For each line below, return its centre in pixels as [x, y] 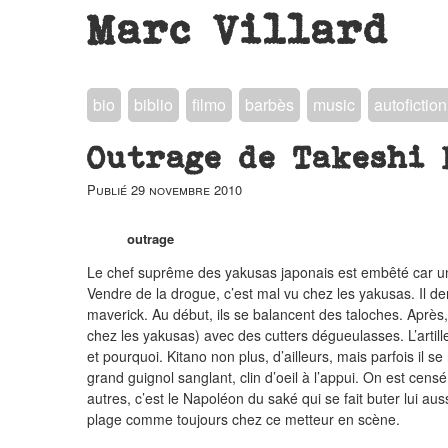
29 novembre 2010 [186, 189]
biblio [153, 104]
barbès [269, 104]
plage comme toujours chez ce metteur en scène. [243, 419]
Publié [109, 189]
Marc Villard [238, 29]
